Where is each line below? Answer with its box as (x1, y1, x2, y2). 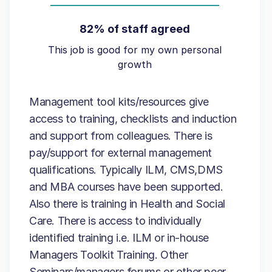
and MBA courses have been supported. (29, 180, 223, 193)
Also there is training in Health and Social (29, 197, 225, 210)
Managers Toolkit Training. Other (29, 248, 188, 261)
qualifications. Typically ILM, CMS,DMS (29, 163, 223, 176)
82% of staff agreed (80, 22, 190, 35)
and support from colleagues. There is (29, 129, 212, 142)
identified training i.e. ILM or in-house (29, 231, 209, 244)
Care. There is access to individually (29, 214, 202, 227)
